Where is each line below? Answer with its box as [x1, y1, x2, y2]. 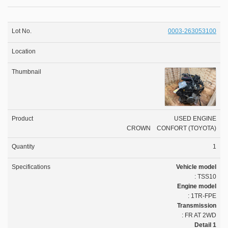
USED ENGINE [174, 115, 216, 123]
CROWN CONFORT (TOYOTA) [127, 125, 216, 132]
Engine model [177, 183, 216, 190]
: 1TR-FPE [188, 192, 216, 200]
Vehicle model [176, 163, 216, 171]
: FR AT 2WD [182, 212, 216, 219]
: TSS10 [194, 173, 216, 181]
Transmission [177, 202, 216, 210]
